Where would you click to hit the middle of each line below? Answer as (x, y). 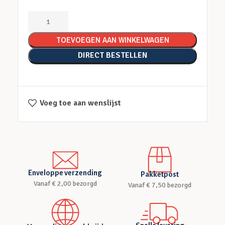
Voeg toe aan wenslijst (81, 103)
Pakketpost (160, 174)
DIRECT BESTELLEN (113, 55)
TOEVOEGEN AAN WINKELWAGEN (113, 40)
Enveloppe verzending (65, 173)
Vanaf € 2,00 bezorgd (65, 184)
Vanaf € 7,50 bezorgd (160, 185)
